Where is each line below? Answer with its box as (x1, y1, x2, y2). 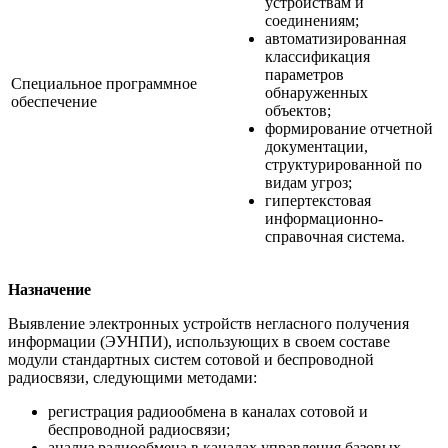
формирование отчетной (265, 119, 433, 137)
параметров (265, 65, 344, 83)
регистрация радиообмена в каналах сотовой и (48, 402, 368, 420)
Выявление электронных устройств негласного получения (8, 314, 409, 332)
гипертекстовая (265, 191, 371, 209)
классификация (265, 47, 370, 65)
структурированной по (265, 155, 422, 173)
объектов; (265, 101, 331, 119)
